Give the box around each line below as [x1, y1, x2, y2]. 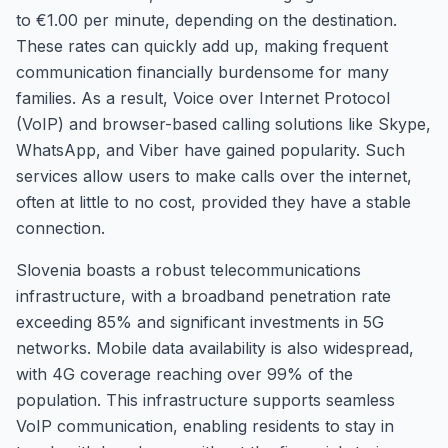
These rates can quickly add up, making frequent [16, 36, 388, 56]
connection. [16, 218, 105, 238]
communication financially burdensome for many [16, 62, 389, 82]
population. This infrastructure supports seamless [16, 390, 395, 410]
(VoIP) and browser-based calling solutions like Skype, [16, 114, 431, 134]
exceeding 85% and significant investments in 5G [16, 312, 384, 332]
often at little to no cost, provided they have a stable [16, 192, 411, 212]
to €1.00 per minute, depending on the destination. [16, 10, 397, 30]
